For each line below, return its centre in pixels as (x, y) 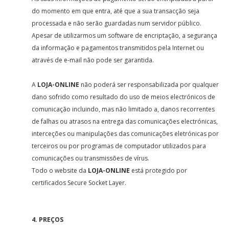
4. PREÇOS (48, 220)
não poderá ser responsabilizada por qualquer (149, 85)
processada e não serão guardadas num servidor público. (117, 23)
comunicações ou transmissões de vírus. (91, 158)
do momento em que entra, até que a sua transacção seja (116, 11)
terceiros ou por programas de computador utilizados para (119, 146)
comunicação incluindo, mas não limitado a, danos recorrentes (123, 109)
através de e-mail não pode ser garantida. (94, 60)
